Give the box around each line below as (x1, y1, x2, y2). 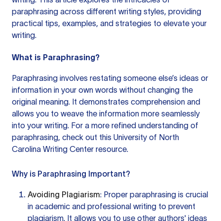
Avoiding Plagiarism (28, 190, 100, 199)
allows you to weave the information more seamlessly (12, 109, 200, 118)
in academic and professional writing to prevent (28, 202, 195, 211)
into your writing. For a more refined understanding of (12, 121, 198, 130)
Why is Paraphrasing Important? (12, 169, 130, 178)
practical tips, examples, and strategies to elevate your (12, 19, 207, 28)
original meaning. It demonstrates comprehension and (12, 97, 200, 106)
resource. (94, 145, 128, 153)
